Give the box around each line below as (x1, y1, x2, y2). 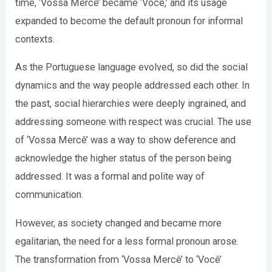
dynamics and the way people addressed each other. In (15, 80, 250, 92)
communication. (15, 189, 84, 201)
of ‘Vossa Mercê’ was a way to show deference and (15, 134, 236, 146)
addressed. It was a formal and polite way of (15, 171, 205, 183)
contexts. (15, 33, 55, 45)
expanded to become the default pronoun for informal (15, 15, 243, 27)
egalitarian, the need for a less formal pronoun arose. (15, 235, 239, 247)
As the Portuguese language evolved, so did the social (15, 61, 248, 73)
